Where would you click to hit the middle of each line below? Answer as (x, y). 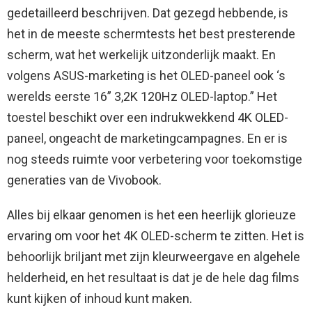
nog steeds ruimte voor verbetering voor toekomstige (155, 159)
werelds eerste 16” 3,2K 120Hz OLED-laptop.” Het (142, 97)
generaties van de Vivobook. (84, 180)
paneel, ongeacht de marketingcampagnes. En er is (147, 139)
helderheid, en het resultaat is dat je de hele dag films (153, 278)
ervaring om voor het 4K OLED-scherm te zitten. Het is (156, 236)
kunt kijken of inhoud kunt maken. (100, 299)
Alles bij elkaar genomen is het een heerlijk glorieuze (151, 215)
